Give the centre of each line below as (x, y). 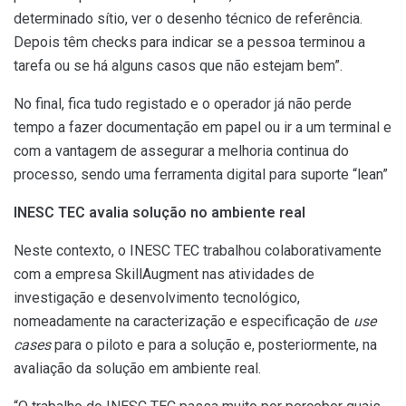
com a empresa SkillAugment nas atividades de (164, 274)
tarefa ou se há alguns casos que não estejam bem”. (178, 65)
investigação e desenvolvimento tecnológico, (157, 297)
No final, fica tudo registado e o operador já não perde (183, 103)
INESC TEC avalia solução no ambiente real (159, 212)
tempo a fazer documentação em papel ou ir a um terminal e (203, 127)
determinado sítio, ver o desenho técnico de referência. (188, 18)
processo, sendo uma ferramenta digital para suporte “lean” (201, 174)
